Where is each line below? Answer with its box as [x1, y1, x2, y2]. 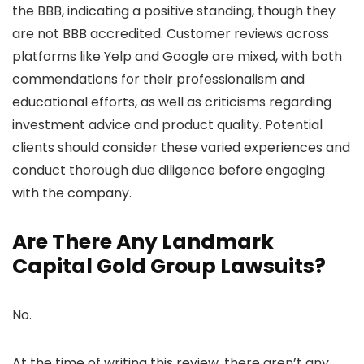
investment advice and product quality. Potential [12, 115, 323, 135]
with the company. [12, 184, 132, 203]
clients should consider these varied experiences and [12, 138, 350, 158]
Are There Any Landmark [12, 227, 274, 257]
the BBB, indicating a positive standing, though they [12, 2, 336, 21]
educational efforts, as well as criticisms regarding [12, 93, 331, 112]
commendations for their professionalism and [12, 70, 305, 89]
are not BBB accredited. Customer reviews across [12, 24, 329, 44]
